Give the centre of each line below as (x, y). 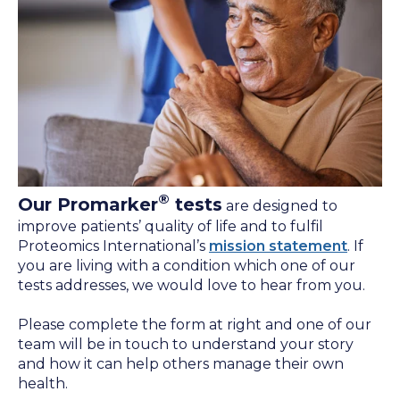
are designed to (280, 205)
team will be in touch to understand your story (186, 344)
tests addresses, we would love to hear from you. (192, 285)
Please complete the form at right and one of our (195, 324)
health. (43, 383)
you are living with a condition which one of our (187, 265)
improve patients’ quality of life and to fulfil (171, 226)
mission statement (278, 246)
